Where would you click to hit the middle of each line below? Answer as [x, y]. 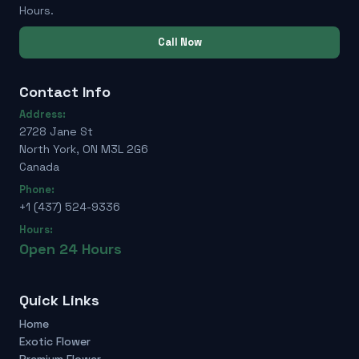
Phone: [37, 190]
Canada [39, 167]
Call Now [179, 42]
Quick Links [59, 300]
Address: [42, 114]
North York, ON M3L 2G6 [84, 149]
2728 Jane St [56, 131]
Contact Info [65, 92]
